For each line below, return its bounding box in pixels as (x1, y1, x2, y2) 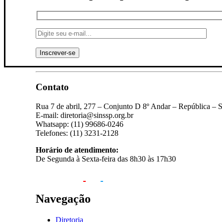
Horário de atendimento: (36, 145, 118, 154)
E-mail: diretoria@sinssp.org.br (36, 111, 133, 119)
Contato (36, 81, 69, 92)
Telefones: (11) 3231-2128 (36, 128, 118, 137)
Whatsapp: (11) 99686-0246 (36, 119, 123, 128)
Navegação (36, 192, 91, 206)
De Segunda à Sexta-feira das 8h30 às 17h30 (36, 154, 176, 163)
